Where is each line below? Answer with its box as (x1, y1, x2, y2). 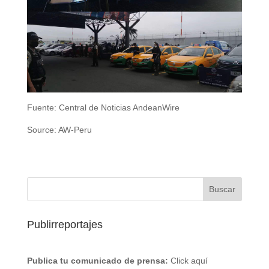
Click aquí (170, 255, 208, 265)
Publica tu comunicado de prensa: (26, 255, 168, 265)
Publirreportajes (26, 218, 103, 231)
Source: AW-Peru (26, 124, 92, 134)
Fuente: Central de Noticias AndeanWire (26, 102, 180, 112)
